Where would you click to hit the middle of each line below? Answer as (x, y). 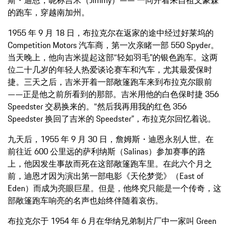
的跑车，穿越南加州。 (49, 12)
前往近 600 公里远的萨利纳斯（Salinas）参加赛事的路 (107, 151)
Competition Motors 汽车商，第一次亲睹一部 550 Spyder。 (113, 45)
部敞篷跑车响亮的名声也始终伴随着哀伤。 (85, 200)
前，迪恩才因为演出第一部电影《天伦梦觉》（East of (106, 176)
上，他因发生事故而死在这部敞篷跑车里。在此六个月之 (110, 163)
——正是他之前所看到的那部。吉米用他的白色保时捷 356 (113, 94)
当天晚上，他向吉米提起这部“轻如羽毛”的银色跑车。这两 (113, 57)
